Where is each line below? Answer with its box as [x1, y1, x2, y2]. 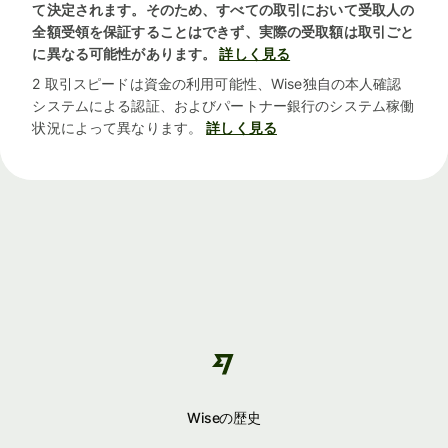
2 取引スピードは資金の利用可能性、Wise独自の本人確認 [32, 75, 402, 93]
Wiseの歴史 [186, 409, 262, 427]
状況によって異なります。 [32, 119, 203, 137]
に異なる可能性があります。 [32, 45, 217, 63]
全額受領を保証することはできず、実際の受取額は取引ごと [32, 23, 415, 41]
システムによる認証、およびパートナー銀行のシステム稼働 [32, 97, 415, 115]
